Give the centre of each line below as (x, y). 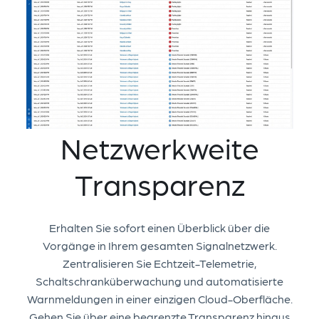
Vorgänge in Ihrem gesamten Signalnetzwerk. (159, 246)
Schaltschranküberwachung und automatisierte (159, 281)
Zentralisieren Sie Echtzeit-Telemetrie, (159, 263)
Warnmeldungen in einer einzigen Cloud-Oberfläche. (159, 299)
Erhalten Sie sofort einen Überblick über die (159, 228)
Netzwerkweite (159, 147)
